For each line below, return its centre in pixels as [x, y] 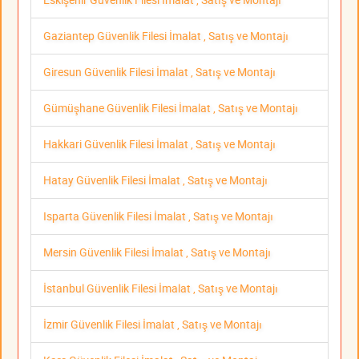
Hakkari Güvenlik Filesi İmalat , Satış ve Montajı [159, 144]
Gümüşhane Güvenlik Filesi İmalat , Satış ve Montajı [171, 108]
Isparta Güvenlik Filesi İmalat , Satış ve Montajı [158, 216]
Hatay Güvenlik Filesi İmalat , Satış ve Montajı [155, 180]
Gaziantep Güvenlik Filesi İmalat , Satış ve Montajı [166, 36]
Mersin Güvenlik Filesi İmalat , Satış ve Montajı [157, 252]
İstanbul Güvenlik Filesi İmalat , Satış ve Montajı [161, 288]
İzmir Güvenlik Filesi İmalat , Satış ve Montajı [153, 325]
